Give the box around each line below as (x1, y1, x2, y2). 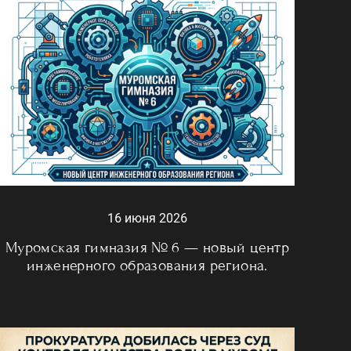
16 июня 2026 (107, 211, 187, 226)
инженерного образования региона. (27, 256, 268, 275)
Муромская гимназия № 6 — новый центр (5, 238, 290, 257)
